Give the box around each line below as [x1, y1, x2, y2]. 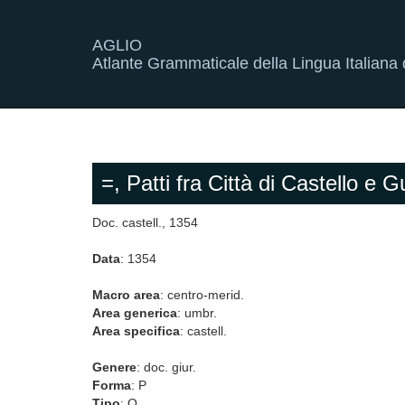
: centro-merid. [160, 287, 244, 302]
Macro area [92, 287, 160, 302]
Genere [92, 360, 137, 374]
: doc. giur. [137, 360, 196, 374]
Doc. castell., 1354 [92, 215, 198, 230]
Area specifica [92, 324, 180, 338]
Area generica [92, 306, 177, 320]
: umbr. [177, 306, 217, 320]
